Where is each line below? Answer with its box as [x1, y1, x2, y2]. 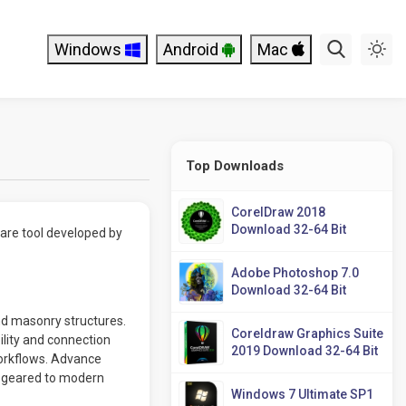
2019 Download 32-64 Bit [231, 343, 379, 358]
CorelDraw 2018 [231, 205, 326, 219]
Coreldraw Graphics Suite [231, 326, 384, 341]
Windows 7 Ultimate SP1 [231, 387, 374, 401]
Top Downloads [186, 158, 285, 174]
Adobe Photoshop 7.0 [231, 266, 360, 280]
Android [163, 39, 222, 59]
